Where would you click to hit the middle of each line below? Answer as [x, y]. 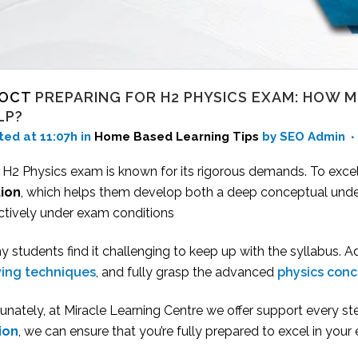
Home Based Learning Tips [177, 136]
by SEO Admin [305, 136]
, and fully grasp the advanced [187, 272]
